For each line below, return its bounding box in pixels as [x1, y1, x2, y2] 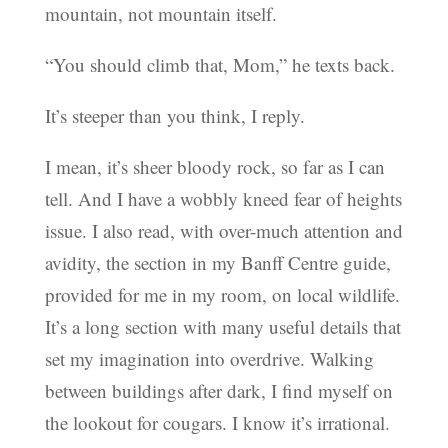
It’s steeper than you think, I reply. [44, 103, 305, 129]
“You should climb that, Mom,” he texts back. [44, 52, 395, 78]
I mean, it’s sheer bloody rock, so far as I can [44, 154, 385, 180]
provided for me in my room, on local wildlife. [44, 282, 400, 308]
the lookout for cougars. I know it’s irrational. [44, 410, 390, 436]
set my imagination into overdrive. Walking [44, 346, 374, 372]
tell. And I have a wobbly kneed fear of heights [44, 186, 402, 212]
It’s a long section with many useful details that [44, 314, 401, 340]
